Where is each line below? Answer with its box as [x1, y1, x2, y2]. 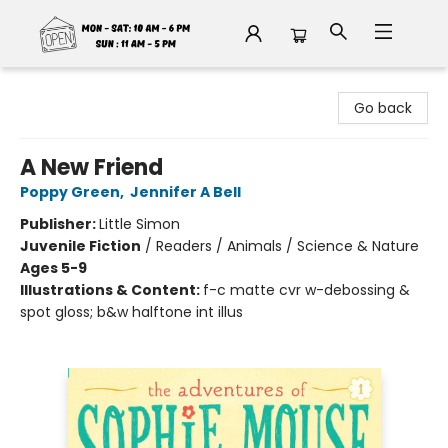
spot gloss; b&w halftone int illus [20, 302, 243, 322]
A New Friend [20, 152, 163, 183]
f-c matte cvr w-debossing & [203, 280, 410, 300]
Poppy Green [20, 182, 120, 202]
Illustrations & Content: [20, 280, 203, 300]
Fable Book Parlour [15, 76, 141, 96]
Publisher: [20, 214, 99, 234]
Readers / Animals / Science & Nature [156, 236, 419, 256]
